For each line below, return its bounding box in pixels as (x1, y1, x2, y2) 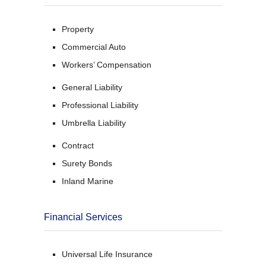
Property (62, 24, 94, 34)
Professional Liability (62, 100, 138, 110)
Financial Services (44, 211, 122, 222)
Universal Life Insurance (62, 249, 153, 259)
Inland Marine (62, 176, 113, 186)
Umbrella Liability (62, 118, 126, 128)
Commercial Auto (62, 42, 126, 52)
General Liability (62, 82, 122, 92)
